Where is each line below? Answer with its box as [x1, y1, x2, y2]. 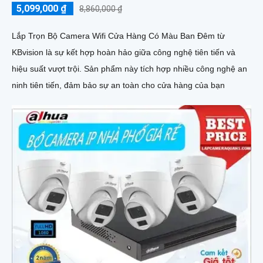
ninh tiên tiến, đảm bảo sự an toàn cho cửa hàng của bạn [12, 80, 225, 90]
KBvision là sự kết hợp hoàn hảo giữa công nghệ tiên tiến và [12, 47, 235, 57]
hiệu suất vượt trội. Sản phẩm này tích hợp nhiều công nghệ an [12, 63, 84, 73]
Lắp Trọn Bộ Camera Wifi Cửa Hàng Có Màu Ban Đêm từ [12, 31, 225, 41]
